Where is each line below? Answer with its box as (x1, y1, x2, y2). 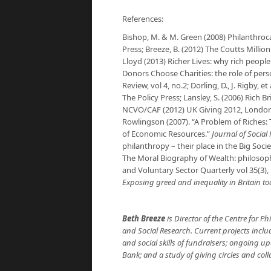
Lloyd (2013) (122, 56, 168, 67)
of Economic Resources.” (122, 128, 212, 139)
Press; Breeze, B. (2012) (122, 44, 205, 54)
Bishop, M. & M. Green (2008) (122, 31, 227, 42)
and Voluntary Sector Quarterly (122, 165, 235, 175)
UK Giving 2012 (186, 104, 241, 115)
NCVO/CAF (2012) (122, 104, 186, 115)
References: (122, 13, 163, 24)
